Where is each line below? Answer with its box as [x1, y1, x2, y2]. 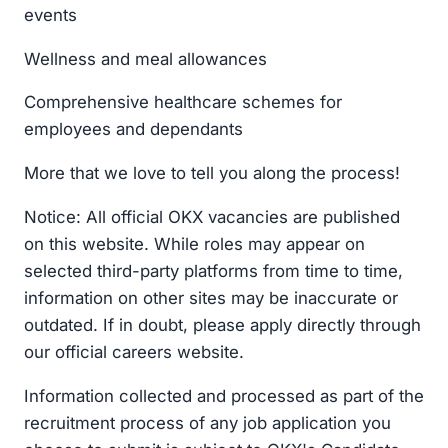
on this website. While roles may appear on [24, 234, 365, 255]
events [24, 4, 77, 25]
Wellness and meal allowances [24, 48, 267, 69]
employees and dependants [24, 119, 243, 140]
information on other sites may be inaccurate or [24, 288, 398, 309]
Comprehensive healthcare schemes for [24, 92, 342, 113]
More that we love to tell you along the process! [24, 163, 400, 184]
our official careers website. [24, 342, 244, 363]
